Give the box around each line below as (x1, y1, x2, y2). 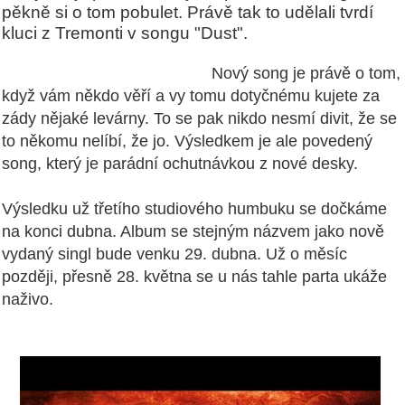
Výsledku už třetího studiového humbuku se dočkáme (2, 200, 387, 219)
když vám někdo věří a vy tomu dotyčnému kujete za (2, 87, 380, 106)
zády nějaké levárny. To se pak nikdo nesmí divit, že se (2, 109, 397, 128)
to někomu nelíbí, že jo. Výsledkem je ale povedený (2, 132, 372, 151)
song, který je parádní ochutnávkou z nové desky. (2, 155, 358, 174)
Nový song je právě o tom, (207, 64, 400, 83)
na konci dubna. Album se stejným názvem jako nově (2, 222, 384, 241)
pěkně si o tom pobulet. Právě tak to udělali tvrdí (2, 2, 373, 23)
